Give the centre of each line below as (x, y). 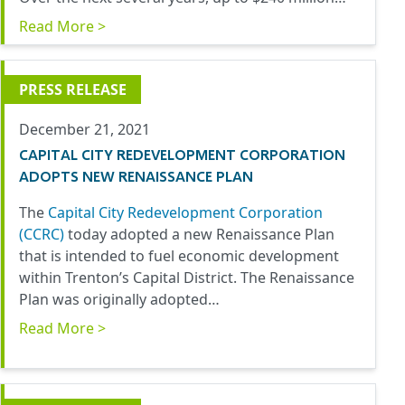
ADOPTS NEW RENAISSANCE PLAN (136, 176)
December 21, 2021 (85, 130)
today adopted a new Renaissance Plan (199, 235)
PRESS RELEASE (73, 90)
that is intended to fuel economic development (179, 256)
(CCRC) (42, 235)
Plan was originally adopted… (119, 300)
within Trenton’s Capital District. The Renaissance (187, 278)
